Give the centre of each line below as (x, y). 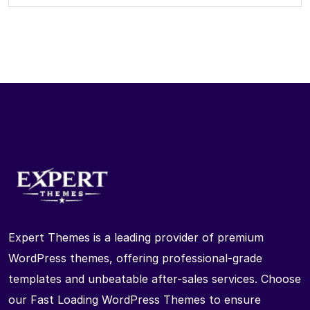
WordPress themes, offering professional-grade (135, 258)
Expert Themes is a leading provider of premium (136, 238)
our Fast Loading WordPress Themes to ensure (135, 300)
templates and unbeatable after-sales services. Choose (155, 279)
